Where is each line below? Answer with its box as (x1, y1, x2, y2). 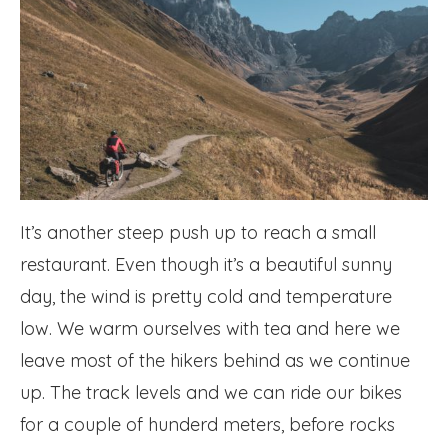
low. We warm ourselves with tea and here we (20, 316, 400, 340)
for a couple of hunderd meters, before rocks (20, 412, 395, 436)
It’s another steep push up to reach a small (20, 220, 376, 244)
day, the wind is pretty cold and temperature (20, 284, 392, 308)
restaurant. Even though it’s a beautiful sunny (20, 252, 392, 276)
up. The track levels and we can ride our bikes (20, 380, 402, 404)
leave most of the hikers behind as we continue (20, 348, 410, 372)
